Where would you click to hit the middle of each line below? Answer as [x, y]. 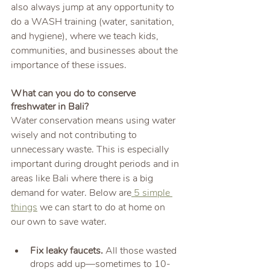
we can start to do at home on [102, 207]
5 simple [152, 193]
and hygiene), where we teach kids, [86, 36]
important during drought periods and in [96, 164]
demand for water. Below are [71, 193]
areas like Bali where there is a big [83, 178]
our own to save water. [59, 221]
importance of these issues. [69, 65]
